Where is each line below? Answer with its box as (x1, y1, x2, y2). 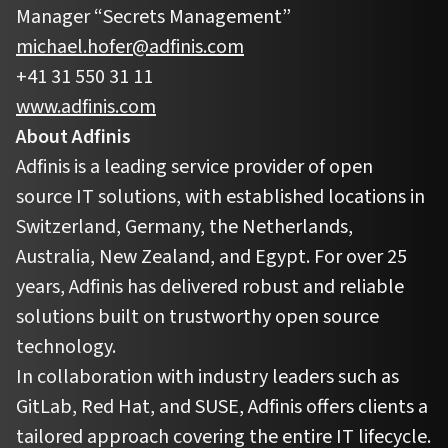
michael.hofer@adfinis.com (16, 32, 244, 61)
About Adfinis (16, 122, 131, 151)
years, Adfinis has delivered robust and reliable (16, 272, 404, 301)
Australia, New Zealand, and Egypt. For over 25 (16, 242, 407, 271)
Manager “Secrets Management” (16, 2, 291, 31)
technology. (16, 332, 116, 361)
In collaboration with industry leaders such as (16, 362, 399, 391)
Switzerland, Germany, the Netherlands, (16, 212, 353, 241)
